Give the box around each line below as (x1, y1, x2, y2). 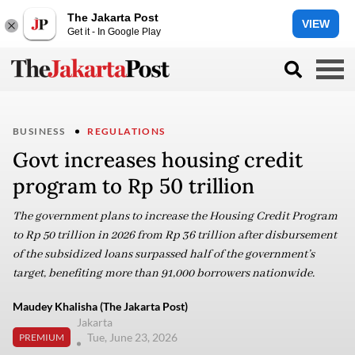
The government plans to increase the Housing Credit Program (13, 209, 338, 223)
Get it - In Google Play (67, 25, 161, 37)
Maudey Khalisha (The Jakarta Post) (13, 300, 188, 313)
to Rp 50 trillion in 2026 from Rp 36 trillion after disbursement (13, 228, 337, 242)
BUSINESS (13, 125, 66, 137)
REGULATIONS (87, 125, 166, 137)
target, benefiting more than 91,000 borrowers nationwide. (13, 266, 315, 281)
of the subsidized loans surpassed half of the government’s (13, 247, 315, 261)
